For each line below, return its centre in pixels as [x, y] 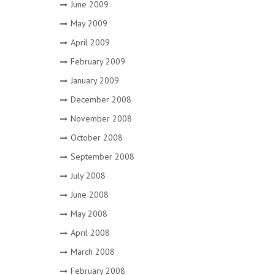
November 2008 [101, 118]
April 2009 [90, 42]
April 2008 [90, 233]
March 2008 [92, 252]
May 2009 [89, 23]
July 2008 [88, 176]
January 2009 [95, 80]
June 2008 [89, 195]
